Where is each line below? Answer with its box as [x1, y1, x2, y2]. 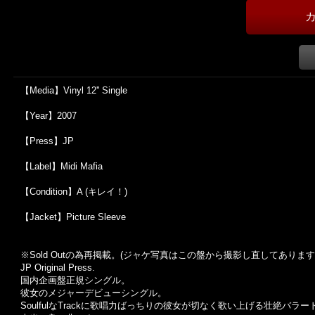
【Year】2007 [20, 110, 77, 121]
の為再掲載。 [65, 250, 120, 260]
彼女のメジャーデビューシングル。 [20, 288, 167, 298]
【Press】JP [20, 136, 74, 146]
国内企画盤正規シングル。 [20, 275, 130, 285]
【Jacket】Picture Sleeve [20, 212, 126, 222]
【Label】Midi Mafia [20, 161, 103, 172]
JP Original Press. [20, 262, 95, 273]
